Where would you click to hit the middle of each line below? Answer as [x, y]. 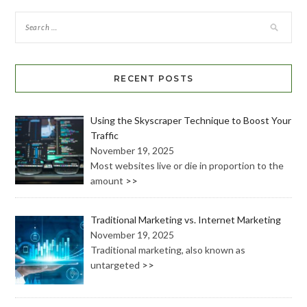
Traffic [105, 135]
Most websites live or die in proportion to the [187, 165]
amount [108, 180]
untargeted [116, 265]
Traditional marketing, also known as [168, 250]
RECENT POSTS [153, 78]
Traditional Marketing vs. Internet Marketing [186, 220]
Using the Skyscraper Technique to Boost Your [191, 120]
